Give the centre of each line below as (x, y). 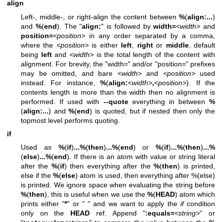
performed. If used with (62, 101)
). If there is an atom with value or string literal (141, 157)
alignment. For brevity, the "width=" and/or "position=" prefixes (118, 64)
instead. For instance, (61, 83)
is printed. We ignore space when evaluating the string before (118, 185)
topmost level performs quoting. (70, 120)
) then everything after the (109, 166)
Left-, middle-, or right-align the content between (100, 17)
